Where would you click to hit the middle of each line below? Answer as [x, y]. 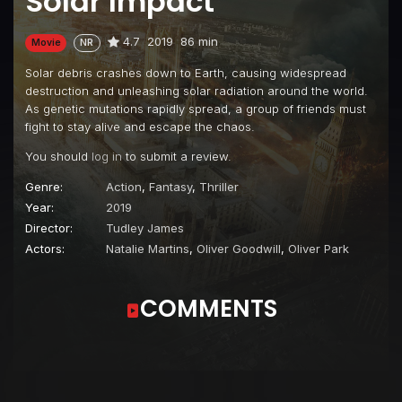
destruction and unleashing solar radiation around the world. [197, 90]
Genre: [44, 186]
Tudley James [145, 227]
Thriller [219, 186]
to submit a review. [177, 156]
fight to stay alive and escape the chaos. [140, 126]
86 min [199, 42]
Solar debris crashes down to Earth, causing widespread [186, 72]
